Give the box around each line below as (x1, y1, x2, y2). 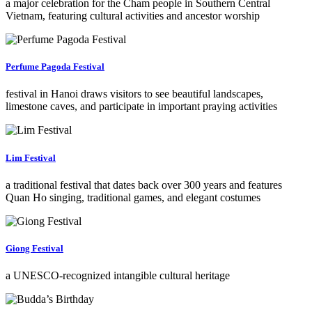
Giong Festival (6, 242, 63, 253)
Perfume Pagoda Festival (6, 61, 104, 72)
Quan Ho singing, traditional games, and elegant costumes (6, 191, 260, 203)
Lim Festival (6, 152, 56, 163)
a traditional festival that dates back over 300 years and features (6, 178, 282, 191)
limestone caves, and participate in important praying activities (6, 100, 277, 113)
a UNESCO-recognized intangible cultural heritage (6, 270, 230, 282)
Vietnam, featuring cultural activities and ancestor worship (6, 10, 260, 22)
